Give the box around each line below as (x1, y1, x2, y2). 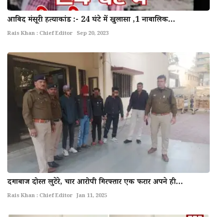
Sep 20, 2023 (77, 30, 108, 38)
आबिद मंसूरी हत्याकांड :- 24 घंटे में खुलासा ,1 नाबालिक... (7, 14, 175, 27)
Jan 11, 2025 (77, 192, 107, 201)
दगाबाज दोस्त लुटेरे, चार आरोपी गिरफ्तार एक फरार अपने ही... (7, 176, 183, 189)
